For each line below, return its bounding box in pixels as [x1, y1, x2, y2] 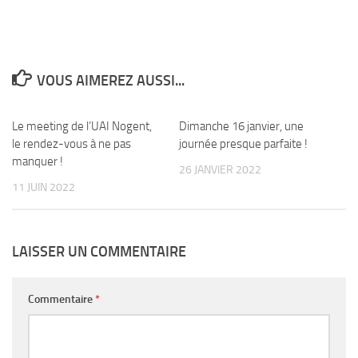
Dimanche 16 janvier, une [179, 119, 304, 133]
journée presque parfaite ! [179, 137, 308, 151]
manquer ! [12, 154, 63, 169]
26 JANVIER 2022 [179, 163, 261, 177]
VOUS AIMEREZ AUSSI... [36, 72, 185, 89]
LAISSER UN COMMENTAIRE [12, 243, 186, 261]
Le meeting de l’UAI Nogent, [12, 119, 152, 133]
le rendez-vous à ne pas [12, 137, 131, 151]
